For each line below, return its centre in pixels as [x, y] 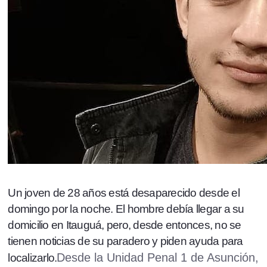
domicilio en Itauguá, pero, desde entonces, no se [125, 225]
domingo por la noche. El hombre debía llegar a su [126, 209]
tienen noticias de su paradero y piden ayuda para [125, 241]
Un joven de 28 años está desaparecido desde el [124, 193]
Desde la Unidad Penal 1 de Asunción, [158, 258]
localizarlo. [32, 258]
